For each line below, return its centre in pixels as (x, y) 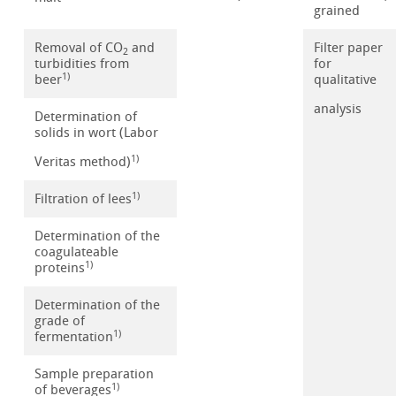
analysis (338, 109)
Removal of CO (79, 48)
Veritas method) (83, 162)
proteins (60, 268)
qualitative (346, 80)
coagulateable (77, 252)
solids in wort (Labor (97, 133)
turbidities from (82, 64)
